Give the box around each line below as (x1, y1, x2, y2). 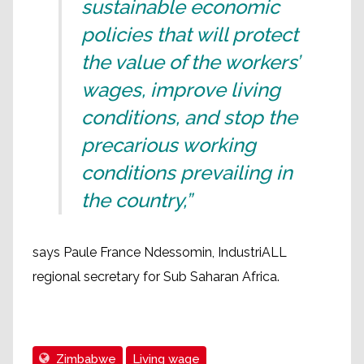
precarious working (81, 133, 256, 157)
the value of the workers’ (81, 50, 300, 74)
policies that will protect (81, 23, 298, 46)
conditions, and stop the (81, 106, 297, 129)
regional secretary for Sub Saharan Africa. (32, 269, 279, 284)
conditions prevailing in (81, 161, 292, 184)
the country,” (81, 188, 192, 212)
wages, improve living (81, 78, 280, 102)
